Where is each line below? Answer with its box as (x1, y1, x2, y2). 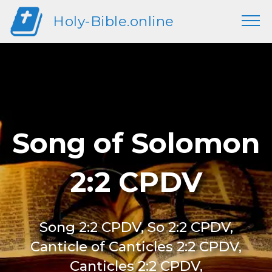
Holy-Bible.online (53, 13, 174, 30)
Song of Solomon (12, 126, 260, 160)
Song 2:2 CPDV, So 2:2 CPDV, (39, 219, 233, 236)
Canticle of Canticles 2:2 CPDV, (30, 238, 242, 255)
